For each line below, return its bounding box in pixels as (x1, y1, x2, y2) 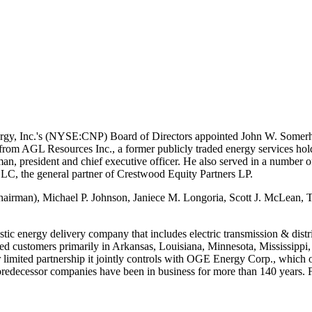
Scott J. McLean (229, 191, 301, 203)
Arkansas (112, 240, 153, 252)
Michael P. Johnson (42, 191, 127, 203)
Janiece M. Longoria (133, 191, 224, 203)
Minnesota (208, 240, 253, 252)
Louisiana (159, 240, 202, 252)
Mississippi (259, 240, 308, 252)
